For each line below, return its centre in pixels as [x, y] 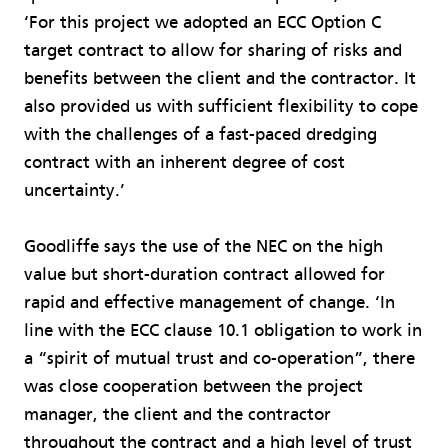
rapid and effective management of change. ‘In [209, 302]
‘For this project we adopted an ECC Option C [202, 22]
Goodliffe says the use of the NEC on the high [203, 246]
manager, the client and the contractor [177, 414]
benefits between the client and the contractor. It [220, 78]
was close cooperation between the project [193, 386]
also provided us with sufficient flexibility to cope [221, 106]
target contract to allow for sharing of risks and [213, 50]
